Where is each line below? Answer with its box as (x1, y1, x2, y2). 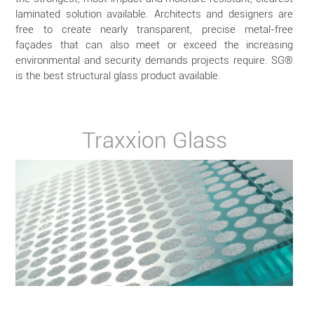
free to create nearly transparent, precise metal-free (15, 23, 293, 36)
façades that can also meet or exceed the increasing (15, 39, 293, 51)
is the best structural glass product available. (15, 69, 221, 82)
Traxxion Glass (81, 127, 227, 153)
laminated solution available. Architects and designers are (15, 8, 293, 20)
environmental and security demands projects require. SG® (15, 54, 293, 67)
